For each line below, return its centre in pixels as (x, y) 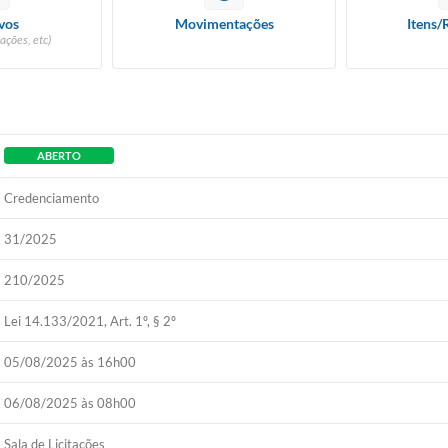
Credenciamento (52, 198)
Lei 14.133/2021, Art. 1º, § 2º (90, 321)
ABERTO (59, 155)
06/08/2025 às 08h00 (70, 403)
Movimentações (224, 23)
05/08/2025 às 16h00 (70, 362)
